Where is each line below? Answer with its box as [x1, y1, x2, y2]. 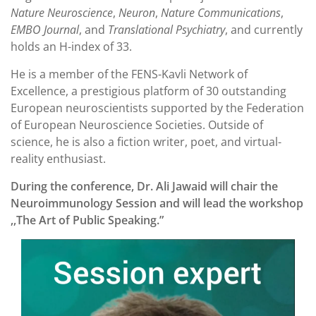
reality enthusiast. [11, 150, 106, 166]
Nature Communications [161, 4, 281, 20]
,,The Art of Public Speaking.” [11, 212, 164, 228]
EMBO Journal [11, 21, 79, 37]
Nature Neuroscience [11, 4, 113, 20]
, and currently [225, 21, 303, 37]
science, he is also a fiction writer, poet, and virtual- [11, 133, 281, 150]
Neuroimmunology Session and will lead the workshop [11, 195, 303, 211]
